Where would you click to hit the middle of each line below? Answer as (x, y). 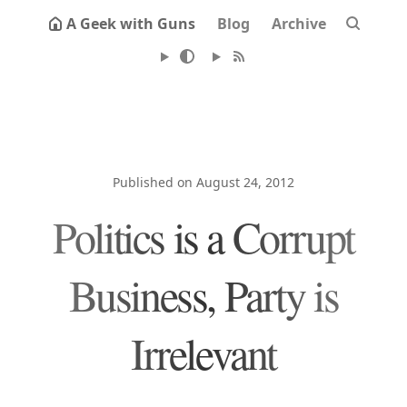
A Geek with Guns (131, 24)
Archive (299, 24)
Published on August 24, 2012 (203, 182)
